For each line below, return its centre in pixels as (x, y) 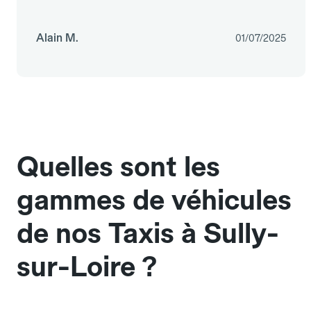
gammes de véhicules (154, 200)
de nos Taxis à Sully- (148, 234)
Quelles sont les (118, 167)
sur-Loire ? (87, 267)
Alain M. (57, 38)
